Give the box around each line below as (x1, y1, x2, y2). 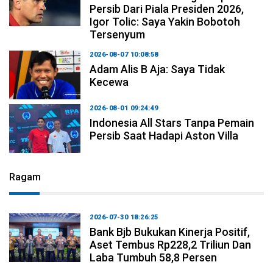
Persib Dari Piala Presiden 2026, (90, 2, 244, 15)
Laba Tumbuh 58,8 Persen (90, 250, 218, 264)
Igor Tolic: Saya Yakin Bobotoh (90, 15, 241, 28)
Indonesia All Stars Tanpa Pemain (90, 116, 255, 129)
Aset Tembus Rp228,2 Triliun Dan (90, 238, 252, 251)
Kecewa (90, 75, 129, 88)
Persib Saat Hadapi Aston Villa (90, 129, 239, 142)
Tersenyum (90, 27, 146, 41)
